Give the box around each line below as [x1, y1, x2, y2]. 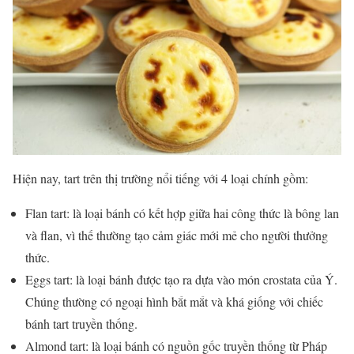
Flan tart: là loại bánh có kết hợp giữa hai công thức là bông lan [25, 204, 339, 221]
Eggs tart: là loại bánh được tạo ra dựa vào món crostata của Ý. [25, 270, 337, 288]
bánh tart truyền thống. [25, 314, 141, 332]
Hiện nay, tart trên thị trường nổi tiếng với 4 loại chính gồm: [13, 169, 308, 186]
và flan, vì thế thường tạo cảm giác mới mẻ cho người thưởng [25, 226, 328, 243]
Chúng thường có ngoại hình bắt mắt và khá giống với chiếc [25, 292, 323, 310]
